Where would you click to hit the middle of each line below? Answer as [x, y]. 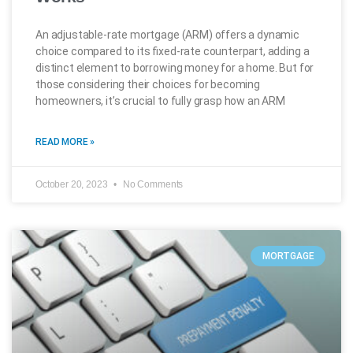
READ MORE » [65, 142]
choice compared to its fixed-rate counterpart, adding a [173, 51]
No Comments [152, 184]
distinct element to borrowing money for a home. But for [175, 68]
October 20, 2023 [73, 184]
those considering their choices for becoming [148, 84]
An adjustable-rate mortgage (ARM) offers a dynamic [167, 35]
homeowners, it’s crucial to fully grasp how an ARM [160, 101]
